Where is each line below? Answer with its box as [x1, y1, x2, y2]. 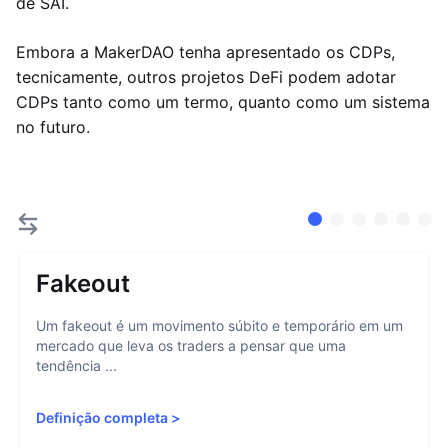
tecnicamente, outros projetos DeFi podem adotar [16, 67, 396, 87]
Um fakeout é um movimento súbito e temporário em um [36, 317, 403, 334]
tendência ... [36, 357, 117, 374]
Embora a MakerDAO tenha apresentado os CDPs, [16, 42, 395, 62]
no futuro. [16, 117, 90, 137]
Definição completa [36, 409, 168, 426]
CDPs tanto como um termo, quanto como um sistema [16, 92, 430, 112]
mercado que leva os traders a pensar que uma [36, 337, 346, 354]
